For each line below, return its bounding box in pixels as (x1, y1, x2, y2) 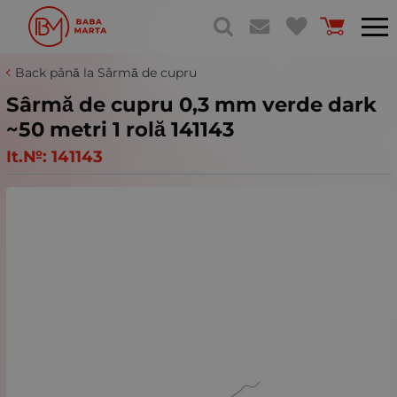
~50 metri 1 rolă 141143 (6, 117, 234, 142)
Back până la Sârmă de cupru (15, 65, 197, 81)
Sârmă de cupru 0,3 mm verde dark (6, 92, 377, 117)
